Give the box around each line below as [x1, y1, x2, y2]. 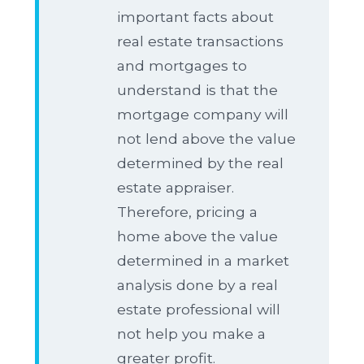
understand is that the [117, 81, 278, 98]
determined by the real [117, 154, 284, 171]
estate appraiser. [117, 179, 238, 196]
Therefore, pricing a [117, 203, 258, 220]
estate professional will [117, 301, 280, 318]
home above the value [117, 227, 278, 245]
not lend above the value [117, 130, 296, 147]
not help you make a [117, 325, 266, 342]
